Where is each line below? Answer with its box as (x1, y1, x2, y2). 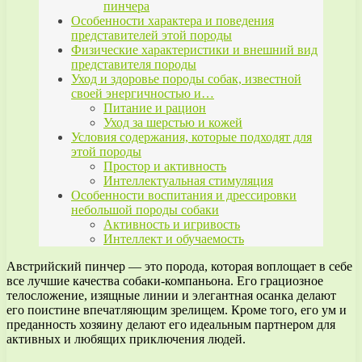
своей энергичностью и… (71, 86, 214, 101)
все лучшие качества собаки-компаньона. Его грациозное (6, 274, 323, 288)
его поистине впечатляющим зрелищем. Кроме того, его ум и (6, 303, 347, 318)
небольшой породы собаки (71, 203, 219, 217)
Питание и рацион (103, 101, 206, 116)
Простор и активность (103, 159, 226, 174)
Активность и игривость (103, 217, 240, 232)
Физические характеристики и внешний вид (71, 43, 318, 57)
